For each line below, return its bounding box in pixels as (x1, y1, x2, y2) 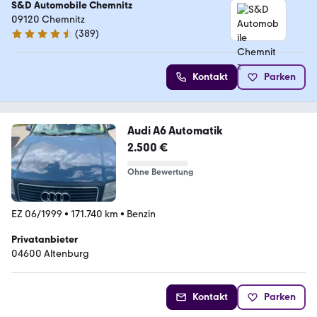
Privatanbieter (11, 234, 78, 246)
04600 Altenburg (11, 248, 89, 260)
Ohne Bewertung (127, 166, 193, 177)
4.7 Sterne (11, 33, 55, 45)
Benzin (127, 208, 156, 221)
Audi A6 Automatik (127, 123, 223, 137)
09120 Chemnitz (11, 13, 85, 25)
